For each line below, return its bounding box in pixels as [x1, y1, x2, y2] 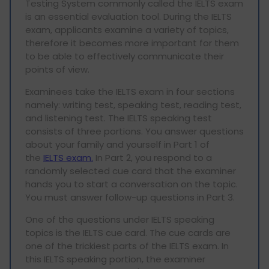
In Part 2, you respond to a [93, 151, 212, 164]
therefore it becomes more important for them [25, 37, 239, 49]
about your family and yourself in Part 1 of [25, 138, 210, 151]
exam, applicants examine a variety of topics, [25, 23, 229, 36]
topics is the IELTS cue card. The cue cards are [25, 226, 231, 239]
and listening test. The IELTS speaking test [25, 112, 212, 124]
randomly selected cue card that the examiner [25, 165, 236, 177]
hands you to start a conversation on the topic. [25, 178, 238, 190]
